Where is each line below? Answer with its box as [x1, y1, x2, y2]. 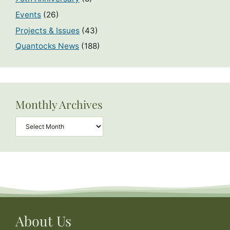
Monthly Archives [15, 97, 103, 112]
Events [15, 9, 41, 20]
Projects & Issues [15, 25, 80, 35]
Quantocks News [15, 41, 79, 51]
